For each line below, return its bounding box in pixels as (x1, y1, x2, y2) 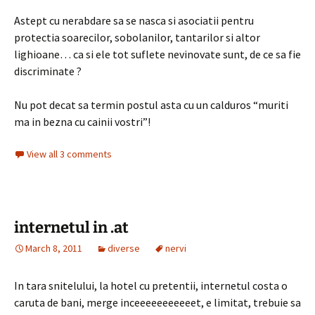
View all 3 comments (27, 148, 112, 160)
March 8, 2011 (25, 242, 82, 255)
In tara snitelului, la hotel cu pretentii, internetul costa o (14, 278, 288, 292)
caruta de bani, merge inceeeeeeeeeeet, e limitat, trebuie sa (14, 295, 301, 309)
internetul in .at (14, 218, 129, 237)
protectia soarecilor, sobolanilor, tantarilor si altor (14, 30, 260, 44)
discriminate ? (14, 64, 82, 78)
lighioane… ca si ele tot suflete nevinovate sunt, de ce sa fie (14, 47, 301, 61)
